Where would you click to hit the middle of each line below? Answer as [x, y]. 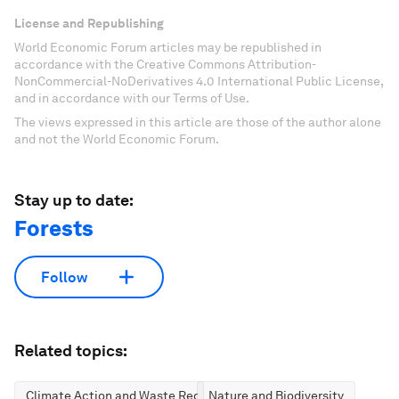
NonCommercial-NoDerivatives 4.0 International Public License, [199, 81]
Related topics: [71, 350]
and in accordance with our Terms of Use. [132, 98]
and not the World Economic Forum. [117, 139]
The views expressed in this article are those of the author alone [198, 122]
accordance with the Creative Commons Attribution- [165, 64]
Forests [54, 228]
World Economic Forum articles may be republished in [168, 47]
